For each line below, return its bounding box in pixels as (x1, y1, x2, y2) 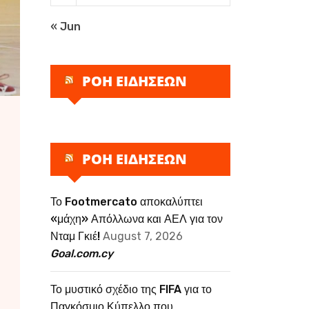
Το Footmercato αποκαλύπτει (50, 195, 203, 208)
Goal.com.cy (50, 247, 113, 260)
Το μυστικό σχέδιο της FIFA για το (50, 283, 212, 296)
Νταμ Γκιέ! (50, 230, 100, 243)
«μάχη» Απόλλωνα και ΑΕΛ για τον (50, 212, 223, 226)
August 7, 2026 (103, 230, 183, 243)
